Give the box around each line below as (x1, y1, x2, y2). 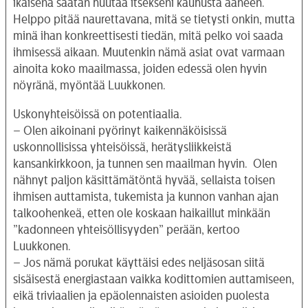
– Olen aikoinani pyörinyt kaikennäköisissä (13, 124, 227, 137)
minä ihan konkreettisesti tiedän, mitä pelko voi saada (13, 29, 283, 42)
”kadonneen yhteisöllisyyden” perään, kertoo (13, 223, 240, 236)
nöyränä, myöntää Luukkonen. (13, 78, 166, 91)
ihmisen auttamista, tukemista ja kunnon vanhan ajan (13, 190, 278, 203)
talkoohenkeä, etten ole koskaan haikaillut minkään (13, 206, 270, 219)
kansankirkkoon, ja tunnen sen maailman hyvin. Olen (13, 157, 277, 170)
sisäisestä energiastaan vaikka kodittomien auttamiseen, (13, 272, 294, 285)
